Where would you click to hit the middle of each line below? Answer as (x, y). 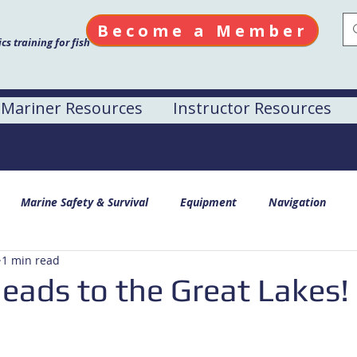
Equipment (208, 202)
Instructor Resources (252, 108)
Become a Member (202, 30)
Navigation (297, 202)
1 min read (31, 261)
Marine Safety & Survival (84, 202)
